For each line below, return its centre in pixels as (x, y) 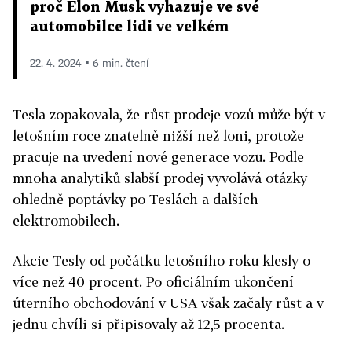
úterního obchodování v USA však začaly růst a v (168, 302)
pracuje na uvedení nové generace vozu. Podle (158, 156)
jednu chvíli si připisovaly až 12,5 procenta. (148, 324)
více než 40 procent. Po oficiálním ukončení (153, 281)
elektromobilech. (66, 220)
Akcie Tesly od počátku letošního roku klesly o (161, 260)
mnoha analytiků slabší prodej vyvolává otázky (160, 178)
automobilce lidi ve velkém (129, 27)
